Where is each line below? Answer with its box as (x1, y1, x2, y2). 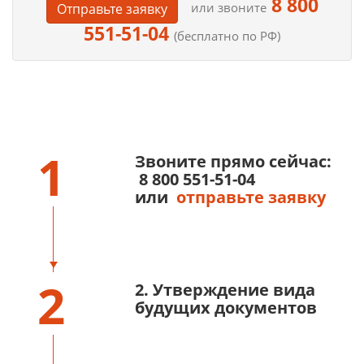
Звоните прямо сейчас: (135, 150, 331, 172)
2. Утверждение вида (135, 279, 315, 301)
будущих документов (135, 297, 317, 318)
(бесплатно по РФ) (174, 28, 280, 44)
